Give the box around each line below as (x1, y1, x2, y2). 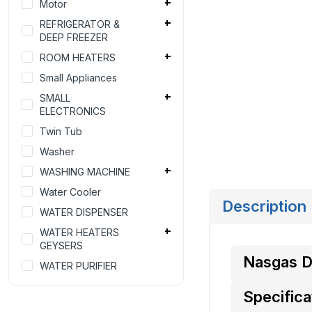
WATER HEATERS (40, 226, 119, 238)
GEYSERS (40, 239, 83, 251)
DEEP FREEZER (40, 31, 108, 43)
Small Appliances (40, 71, 117, 84)
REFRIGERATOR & (40, 17, 120, 30)
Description (221, 196, 306, 215)
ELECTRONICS (40, 104, 106, 117)
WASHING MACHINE (40, 165, 130, 178)
